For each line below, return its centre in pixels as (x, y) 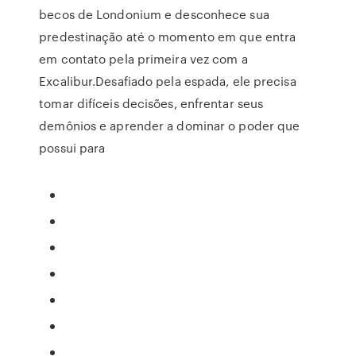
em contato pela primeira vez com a (143, 59)
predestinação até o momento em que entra (168, 37)
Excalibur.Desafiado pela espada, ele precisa (168, 81)
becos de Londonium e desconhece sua (154, 14)
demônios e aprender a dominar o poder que (170, 126)
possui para (72, 148)
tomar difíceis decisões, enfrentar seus (151, 103)
